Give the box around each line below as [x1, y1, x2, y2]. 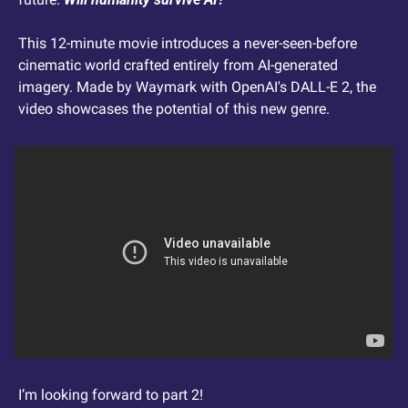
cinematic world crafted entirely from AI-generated [18, 56, 338, 75]
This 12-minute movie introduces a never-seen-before [18, 35, 357, 53]
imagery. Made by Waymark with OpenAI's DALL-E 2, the [18, 78, 376, 97]
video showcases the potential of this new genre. [18, 100, 330, 118]
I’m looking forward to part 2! [18, 386, 203, 404]
